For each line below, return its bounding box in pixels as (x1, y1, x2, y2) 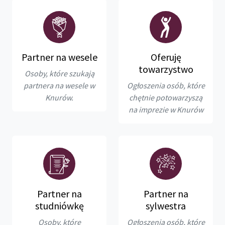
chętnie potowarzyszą (129, 92, 202, 102)
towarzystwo (138, 62, 193, 75)
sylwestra (146, 199, 186, 212)
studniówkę (35, 199, 84, 212)
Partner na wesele (21, 50, 97, 63)
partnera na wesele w (24, 80, 95, 90)
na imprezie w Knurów (128, 104, 203, 115)
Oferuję (150, 50, 181, 63)
